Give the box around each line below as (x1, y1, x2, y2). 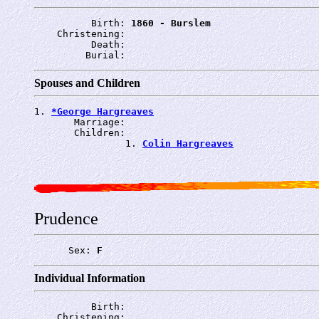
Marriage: (34, 116, 131, 127)
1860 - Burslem (131, 17, 211, 28)
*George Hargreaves (51, 105, 154, 117)
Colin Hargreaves (142, 137, 234, 149)
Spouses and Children (34, 76, 140, 89)
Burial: (34, 49, 131, 61)
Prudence (34, 209, 98, 228)
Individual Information (34, 271, 145, 284)
